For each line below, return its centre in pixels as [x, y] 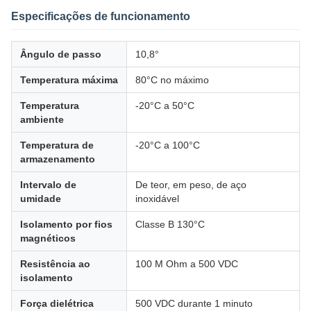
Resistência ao [55, 264]
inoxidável [157, 199]
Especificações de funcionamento [101, 16]
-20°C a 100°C [168, 145]
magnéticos [48, 238]
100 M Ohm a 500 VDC [187, 264]
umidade [41, 199]
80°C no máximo [172, 80]
